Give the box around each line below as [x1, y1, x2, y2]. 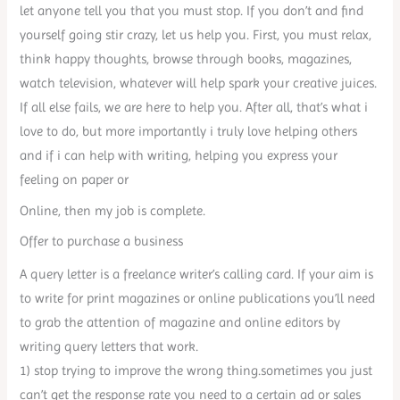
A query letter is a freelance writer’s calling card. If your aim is [20, 267, 374, 282]
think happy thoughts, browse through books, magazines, [20, 52, 353, 67]
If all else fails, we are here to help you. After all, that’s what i [20, 100, 369, 115]
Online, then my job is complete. [20, 203, 206, 218]
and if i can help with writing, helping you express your [20, 148, 338, 163]
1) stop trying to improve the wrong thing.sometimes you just [20, 363, 373, 379]
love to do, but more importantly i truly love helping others [20, 124, 358, 139]
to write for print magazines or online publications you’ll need [20, 291, 376, 306]
